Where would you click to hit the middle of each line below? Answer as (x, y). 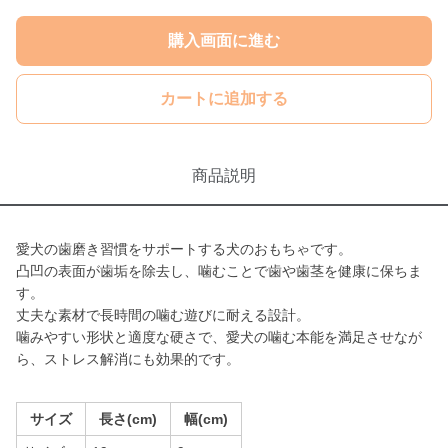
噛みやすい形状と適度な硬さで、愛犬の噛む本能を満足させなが (219, 337)
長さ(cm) (128, 419)
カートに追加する (224, 98)
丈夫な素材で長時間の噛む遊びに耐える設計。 (163, 315)
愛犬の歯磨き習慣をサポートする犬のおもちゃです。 (184, 249)
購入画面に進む (224, 40)
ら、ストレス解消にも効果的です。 (128, 359)
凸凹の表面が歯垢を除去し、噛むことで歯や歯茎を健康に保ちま (219, 271)
